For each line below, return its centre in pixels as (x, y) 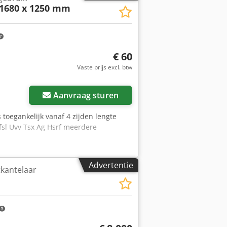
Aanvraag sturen (86, 95)
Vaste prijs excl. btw (104, 67)
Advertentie (111, 165)
